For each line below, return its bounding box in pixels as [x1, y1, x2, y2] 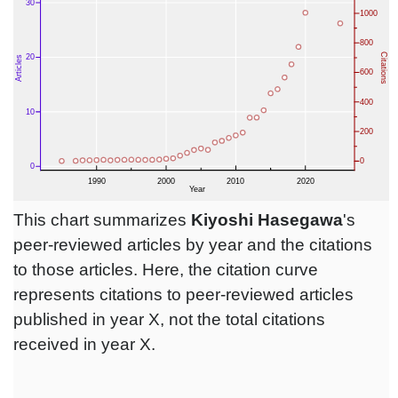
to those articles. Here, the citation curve [13, 260, 318, 280]
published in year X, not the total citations [13, 310, 325, 330]
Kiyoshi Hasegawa [191, 211, 343, 230]
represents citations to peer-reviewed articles [13, 285, 354, 305]
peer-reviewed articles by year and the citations [13, 235, 372, 255]
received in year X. [13, 335, 155, 354]
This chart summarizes [13, 211, 191, 230]
